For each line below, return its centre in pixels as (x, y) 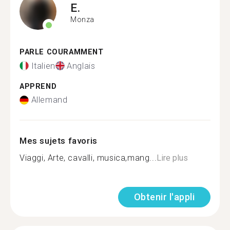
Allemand (49, 100)
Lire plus (172, 158)
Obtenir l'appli (164, 197)
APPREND (38, 86)
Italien (43, 66)
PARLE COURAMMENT (62, 52)
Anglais (81, 66)
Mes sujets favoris (59, 141)
